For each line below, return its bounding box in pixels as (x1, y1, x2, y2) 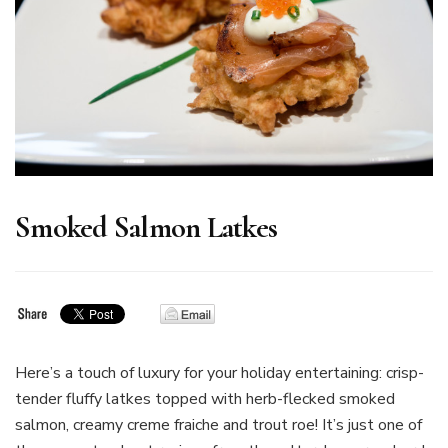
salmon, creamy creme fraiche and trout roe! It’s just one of (15, 414, 422, 437)
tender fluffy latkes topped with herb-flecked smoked (15, 388, 395, 411)
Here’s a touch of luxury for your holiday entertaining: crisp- (15, 362, 424, 385)
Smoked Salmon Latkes (15, 209, 277, 247)
